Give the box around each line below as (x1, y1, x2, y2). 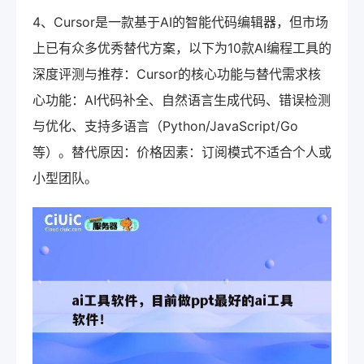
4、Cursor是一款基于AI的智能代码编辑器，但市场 (32, 13, 328, 30)
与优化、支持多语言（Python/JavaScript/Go (32, 117, 298, 134)
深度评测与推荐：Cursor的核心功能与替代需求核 (32, 65, 321, 82)
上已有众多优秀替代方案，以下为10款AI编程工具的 (32, 39, 331, 56)
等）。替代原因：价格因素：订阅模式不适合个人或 (32, 143, 331, 160)
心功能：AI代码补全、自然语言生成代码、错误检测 (32, 91, 331, 108)
